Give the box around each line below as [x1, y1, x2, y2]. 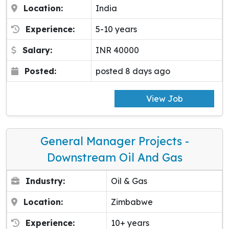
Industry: [26, 176, 65, 187]
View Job [146, 94, 183, 104]
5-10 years [96, 24, 137, 35]
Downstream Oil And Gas [47, 150, 182, 165]
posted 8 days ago [96, 66, 170, 77]
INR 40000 [96, 45, 139, 56]
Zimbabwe [111, 197, 153, 208]
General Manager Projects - [40, 134, 189, 148]
